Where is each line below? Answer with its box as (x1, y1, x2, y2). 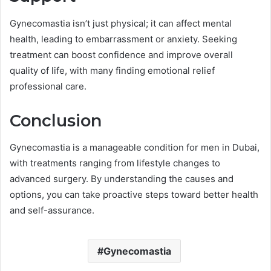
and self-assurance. (10, 204, 94, 217)
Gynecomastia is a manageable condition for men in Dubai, (10, 142, 260, 154)
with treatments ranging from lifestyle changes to (10, 157, 220, 169)
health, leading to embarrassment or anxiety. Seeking (10, 33, 237, 45)
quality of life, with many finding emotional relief (10, 64, 215, 76)
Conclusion (10, 110, 102, 131)
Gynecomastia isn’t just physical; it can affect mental (10, 17, 232, 29)
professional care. (10, 80, 87, 92)
